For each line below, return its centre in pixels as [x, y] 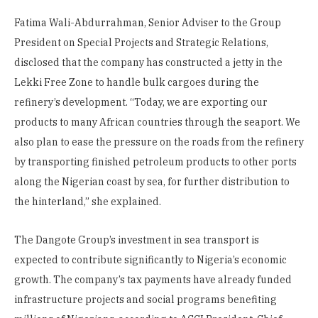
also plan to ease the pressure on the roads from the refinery [159, 142]
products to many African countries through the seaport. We [157, 122]
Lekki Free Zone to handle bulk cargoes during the [137, 82]
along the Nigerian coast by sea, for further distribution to [152, 181]
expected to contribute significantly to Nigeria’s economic [150, 259]
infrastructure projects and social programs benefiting [146, 299]
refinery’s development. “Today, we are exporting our [141, 102]
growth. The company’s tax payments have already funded [153, 279]
